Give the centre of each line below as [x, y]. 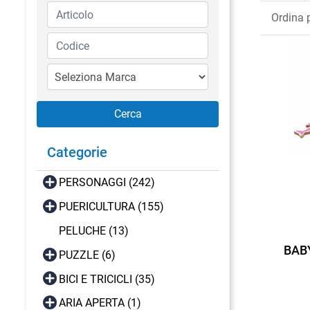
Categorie [77, 152]
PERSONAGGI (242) [107, 183]
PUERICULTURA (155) [111, 207]
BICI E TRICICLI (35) [107, 279]
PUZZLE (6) [87, 255]
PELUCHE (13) [94, 230]
